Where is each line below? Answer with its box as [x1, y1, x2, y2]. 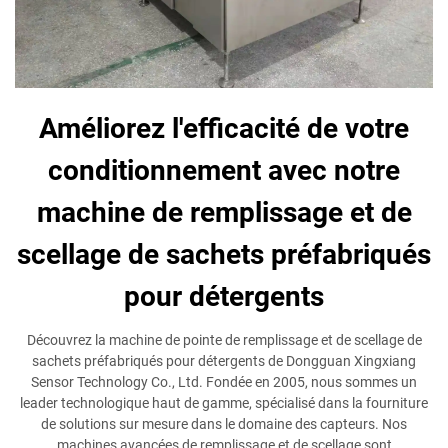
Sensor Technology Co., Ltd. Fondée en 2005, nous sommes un [31, 373, 417, 390]
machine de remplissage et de [36, 195, 412, 229]
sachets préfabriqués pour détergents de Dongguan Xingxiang [32, 352, 416, 369]
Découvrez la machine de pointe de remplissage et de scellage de [26, 331, 422, 348]
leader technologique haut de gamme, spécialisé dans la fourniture [20, 394, 428, 411]
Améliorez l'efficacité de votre [39, 111, 409, 145]
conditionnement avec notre [48, 153, 400, 187]
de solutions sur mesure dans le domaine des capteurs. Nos [41, 415, 407, 432]
